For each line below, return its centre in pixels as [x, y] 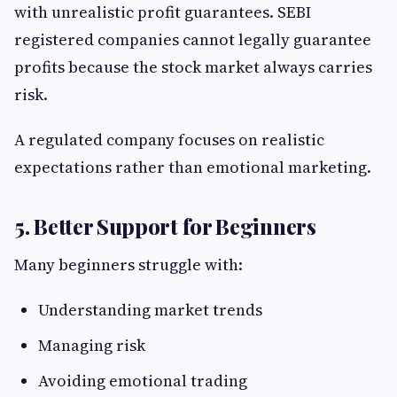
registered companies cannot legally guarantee [193, 40]
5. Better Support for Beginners [165, 226]
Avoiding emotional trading [143, 381]
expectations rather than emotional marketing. [193, 167]
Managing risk [92, 346]
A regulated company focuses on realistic [169, 140]
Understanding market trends [150, 310]
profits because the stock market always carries [193, 67]
